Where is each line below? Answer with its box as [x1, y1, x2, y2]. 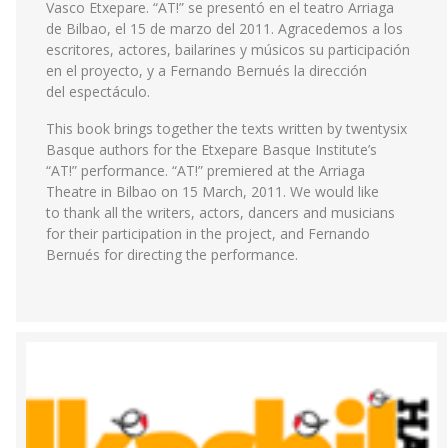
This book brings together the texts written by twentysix [46, 119, 407, 138]
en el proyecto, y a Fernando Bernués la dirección [46, 61, 367, 80]
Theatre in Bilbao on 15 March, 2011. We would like [46, 182, 379, 201]
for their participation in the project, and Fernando [46, 224, 370, 243]
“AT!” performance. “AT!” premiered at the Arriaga [46, 161, 365, 180]
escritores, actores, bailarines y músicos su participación [46, 40, 410, 59]
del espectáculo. [46, 82, 150, 101]
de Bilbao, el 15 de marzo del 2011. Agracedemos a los [46, 19, 403, 38]
